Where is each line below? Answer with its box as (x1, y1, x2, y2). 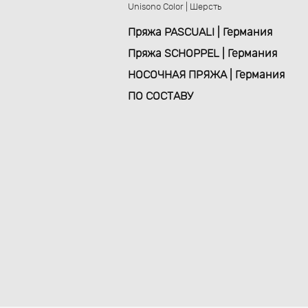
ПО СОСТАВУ (128, 91, 194, 102)
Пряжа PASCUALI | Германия (128, 27, 273, 38)
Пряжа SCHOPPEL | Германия (128, 48, 278, 59)
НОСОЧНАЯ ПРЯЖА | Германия (128, 69, 285, 80)
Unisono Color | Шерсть (128, 3, 222, 12)
